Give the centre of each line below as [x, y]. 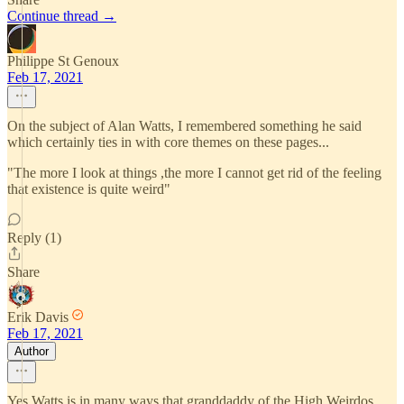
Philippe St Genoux [63, 61]
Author [32, 351]
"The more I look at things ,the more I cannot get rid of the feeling [194, 173]
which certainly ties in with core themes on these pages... [168, 142]
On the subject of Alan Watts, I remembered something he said [184, 126]
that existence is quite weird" [89, 189]
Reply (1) [34, 238]
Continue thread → [62, 16]
